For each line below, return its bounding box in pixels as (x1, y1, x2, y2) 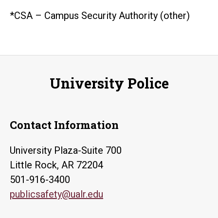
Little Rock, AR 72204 (10, 159, 103, 171)
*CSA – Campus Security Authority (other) (10, 9, 190, 21)
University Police (49, 73, 169, 92)
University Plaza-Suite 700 (10, 144, 122, 156)
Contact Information (10, 117, 119, 132)
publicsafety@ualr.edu (10, 188, 103, 200)
